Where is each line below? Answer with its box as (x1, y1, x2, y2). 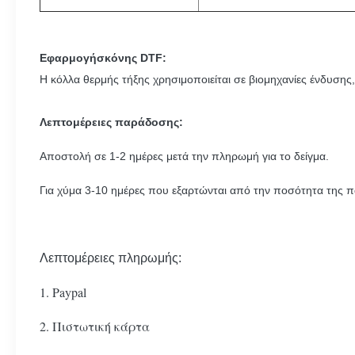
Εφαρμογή (40, 52, 97, 64)
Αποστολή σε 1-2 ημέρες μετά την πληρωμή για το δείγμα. (40, 150, 329, 162)
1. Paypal (40, 284, 86, 300)
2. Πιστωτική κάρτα (40, 318, 150, 334)
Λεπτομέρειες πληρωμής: (40, 251, 181, 265)
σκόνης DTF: (97, 52, 166, 64)
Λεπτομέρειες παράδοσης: (40, 116, 183, 128)
